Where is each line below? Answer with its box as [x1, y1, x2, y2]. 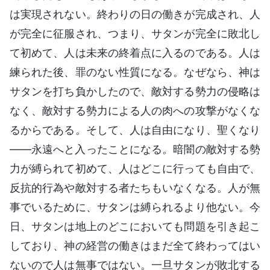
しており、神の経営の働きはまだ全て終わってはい [10, 239, 260, 252]
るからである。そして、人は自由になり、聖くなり [10, 123, 260, 136]
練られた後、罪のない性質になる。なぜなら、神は [10, 65, 260, 78]
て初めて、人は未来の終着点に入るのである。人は [10, 46, 260, 59]
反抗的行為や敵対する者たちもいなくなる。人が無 [10, 181, 260, 194]
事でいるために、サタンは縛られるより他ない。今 [10, 200, 260, 213]
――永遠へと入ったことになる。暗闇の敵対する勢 [10, 142, 260, 155]
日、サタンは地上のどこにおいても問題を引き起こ [10, 219, 260, 233]
